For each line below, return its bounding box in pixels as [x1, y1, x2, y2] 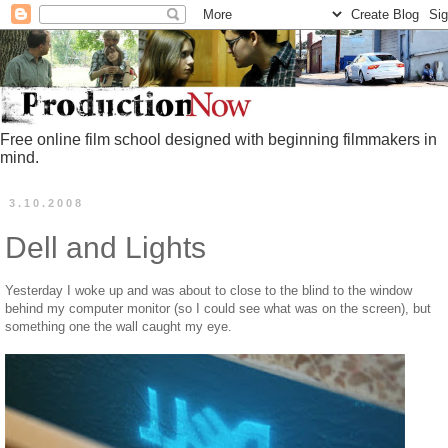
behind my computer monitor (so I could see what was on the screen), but [5, 300, 431, 316]
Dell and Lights [5, 231, 206, 265]
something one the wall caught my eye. [5, 318, 232, 334]
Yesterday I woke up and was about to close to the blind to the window [5, 282, 412, 298]
